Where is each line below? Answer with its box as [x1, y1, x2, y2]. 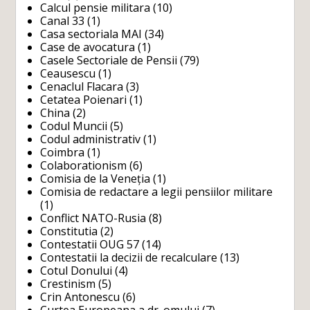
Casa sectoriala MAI [40, 26, 143, 42]
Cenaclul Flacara [40, 79, 124, 95]
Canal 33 [40, 13, 85, 29]
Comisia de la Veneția [40, 171, 151, 187]
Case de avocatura [40, 39, 136, 55]
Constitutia [40, 224, 98, 239]
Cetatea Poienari [40, 92, 127, 108]
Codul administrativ [40, 131, 141, 147]
